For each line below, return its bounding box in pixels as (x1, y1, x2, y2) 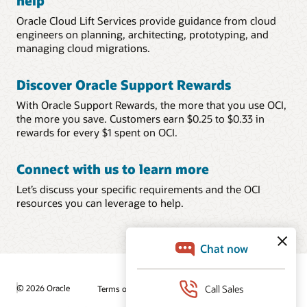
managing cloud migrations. (16, 40, 150, 55)
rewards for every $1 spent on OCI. (16, 125, 177, 139)
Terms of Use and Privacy (97, 282, 189, 294)
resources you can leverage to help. (16, 195, 184, 210)
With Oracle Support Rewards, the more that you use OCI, (16, 97, 286, 112)
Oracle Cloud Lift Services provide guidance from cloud (16, 13, 276, 27)
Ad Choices (217, 282, 258, 294)
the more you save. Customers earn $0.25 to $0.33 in (16, 111, 265, 125)
